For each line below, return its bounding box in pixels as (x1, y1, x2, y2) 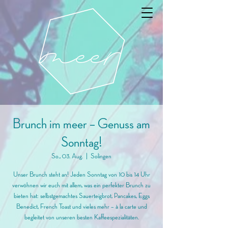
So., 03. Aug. (51, 153, 83, 160)
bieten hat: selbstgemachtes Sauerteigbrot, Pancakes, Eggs (13, 192, 150, 199)
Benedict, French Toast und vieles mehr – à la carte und (16, 203, 147, 210)
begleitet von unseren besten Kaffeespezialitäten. (24, 214, 139, 221)
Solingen (91, 153, 111, 160)
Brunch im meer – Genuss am (13, 117, 150, 131)
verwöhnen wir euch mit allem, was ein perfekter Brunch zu (12, 182, 151, 189)
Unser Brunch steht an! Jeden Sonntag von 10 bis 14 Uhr (13, 171, 150, 178)
